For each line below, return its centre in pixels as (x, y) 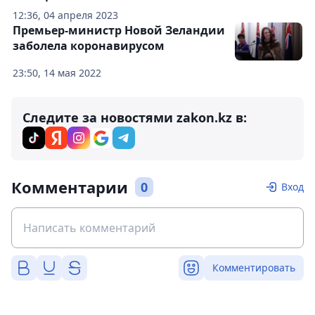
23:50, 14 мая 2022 (57, 73)
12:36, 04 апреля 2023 (65, 15)
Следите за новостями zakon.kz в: (135, 117)
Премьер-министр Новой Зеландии (119, 30)
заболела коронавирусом (89, 46)
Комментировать (254, 268)
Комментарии (70, 187)
